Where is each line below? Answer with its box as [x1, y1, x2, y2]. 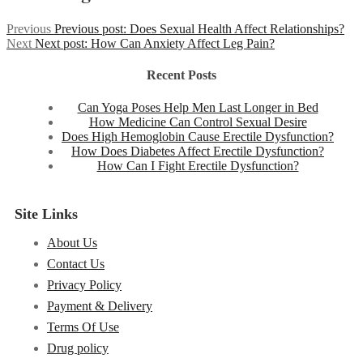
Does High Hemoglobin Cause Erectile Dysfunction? [62, 129, 334, 143]
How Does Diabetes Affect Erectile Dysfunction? [71, 143, 324, 158]
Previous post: [54, 22, 126, 36]
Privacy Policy [47, 277, 122, 292]
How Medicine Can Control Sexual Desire [88, 114, 307, 129]
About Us [47, 235, 97, 250]
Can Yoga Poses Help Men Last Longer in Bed [77, 100, 318, 114]
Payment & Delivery [47, 298, 152, 313]
